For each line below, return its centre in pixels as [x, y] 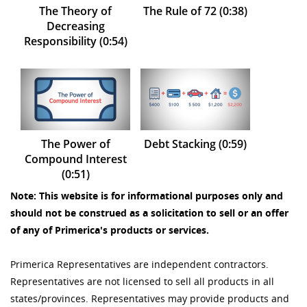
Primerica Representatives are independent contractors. [139, 265]
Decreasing [75, 26]
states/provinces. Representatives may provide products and [150, 299]
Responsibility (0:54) [75, 41]
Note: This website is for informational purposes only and [147, 196]
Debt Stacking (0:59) [195, 144]
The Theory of [75, 11]
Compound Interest [75, 159]
